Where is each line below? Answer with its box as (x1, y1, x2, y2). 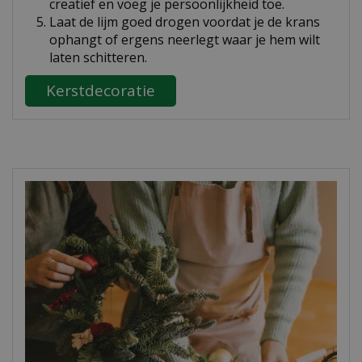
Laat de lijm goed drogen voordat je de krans (49, 13, 320, 32)
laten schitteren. (49, 48, 147, 67)
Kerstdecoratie (46, 80, 155, 102)
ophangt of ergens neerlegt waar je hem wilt (49, 31, 320, 49)
